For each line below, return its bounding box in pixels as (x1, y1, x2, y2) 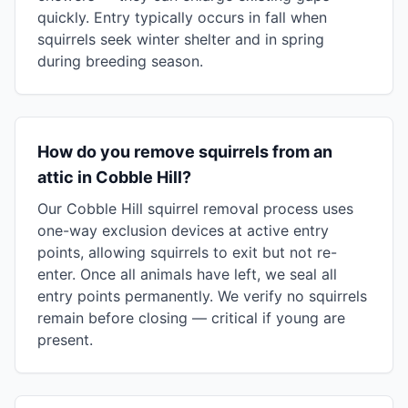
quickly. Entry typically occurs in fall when (37, 8, 327, 26)
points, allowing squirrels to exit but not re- (37, 243, 337, 261)
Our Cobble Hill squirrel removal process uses (37, 199, 353, 218)
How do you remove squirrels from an (37, 142, 332, 161)
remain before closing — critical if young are (37, 309, 345, 327)
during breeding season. (37, 52, 203, 70)
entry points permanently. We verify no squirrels (37, 287, 367, 305)
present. (37, 331, 93, 349)
